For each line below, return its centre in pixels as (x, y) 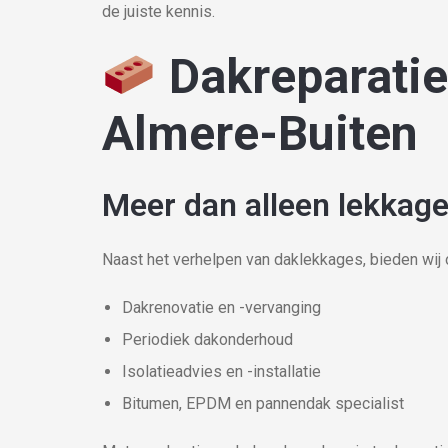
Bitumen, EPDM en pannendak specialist (263, 403)
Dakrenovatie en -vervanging (221, 307)
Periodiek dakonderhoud (207, 339)
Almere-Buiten (260, 133)
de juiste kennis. (158, 11)
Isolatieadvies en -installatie (221, 371)
